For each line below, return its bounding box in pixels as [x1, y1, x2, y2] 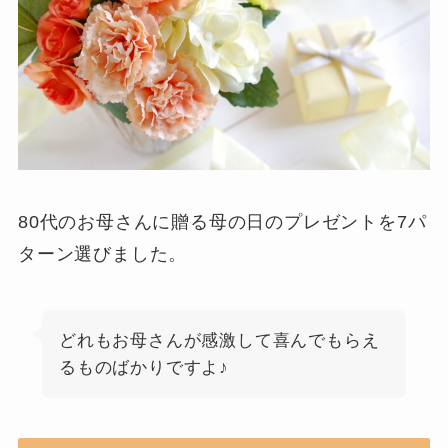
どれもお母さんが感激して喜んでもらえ [58, 330, 380, 350]
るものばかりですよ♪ [58, 357, 229, 377]
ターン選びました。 [17, 244, 188, 265]
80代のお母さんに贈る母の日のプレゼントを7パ [17, 212, 427, 233]
